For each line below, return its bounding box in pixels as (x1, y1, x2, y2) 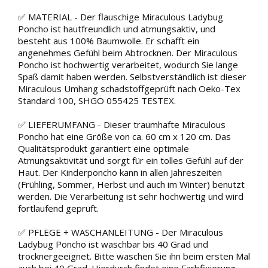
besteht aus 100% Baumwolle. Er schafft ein (18, 35, 199, 47)
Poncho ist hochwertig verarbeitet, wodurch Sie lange (18, 59, 238, 71)
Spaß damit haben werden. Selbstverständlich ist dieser (18, 71, 246, 83)
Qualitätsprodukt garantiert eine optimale (18, 142, 189, 154)
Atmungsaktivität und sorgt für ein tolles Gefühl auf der (18, 154, 243, 166)
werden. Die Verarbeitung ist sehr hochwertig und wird (18, 190, 243, 202)
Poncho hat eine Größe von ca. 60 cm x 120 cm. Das (18, 130, 231, 142)
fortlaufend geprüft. (18, 202, 99, 214)
